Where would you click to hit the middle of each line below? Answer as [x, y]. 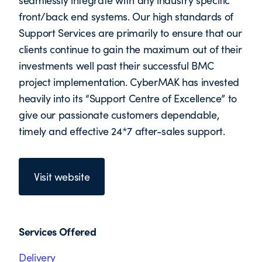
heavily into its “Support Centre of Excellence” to [128, 98]
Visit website [62, 177]
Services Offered [58, 231]
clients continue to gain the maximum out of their [130, 49]
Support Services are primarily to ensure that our [130, 33]
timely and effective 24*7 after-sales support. [122, 131]
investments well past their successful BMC [116, 65]
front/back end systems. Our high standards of [126, 16]
